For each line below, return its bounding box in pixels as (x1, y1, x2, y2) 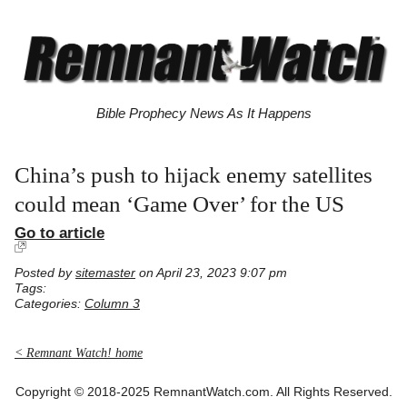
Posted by (15, 266, 75, 281)
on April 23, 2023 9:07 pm (135, 266, 287, 281)
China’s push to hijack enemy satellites (15, 163, 372, 188)
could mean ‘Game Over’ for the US (15, 192, 344, 217)
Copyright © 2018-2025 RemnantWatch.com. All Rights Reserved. (15, 384, 392, 399)
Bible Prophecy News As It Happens (95, 105, 312, 122)
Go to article (15, 224, 104, 242)
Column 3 (84, 297, 140, 312)
